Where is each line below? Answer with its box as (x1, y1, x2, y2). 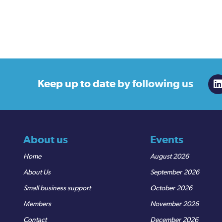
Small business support (23, 184, 91, 192)
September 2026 (150, 168, 199, 176)
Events (150, 134, 183, 146)
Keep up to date (37, 78, 117, 90)
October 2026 (150, 184, 192, 192)
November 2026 (150, 200, 199, 208)
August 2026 (150, 153, 189, 160)
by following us (117, 78, 193, 90)
